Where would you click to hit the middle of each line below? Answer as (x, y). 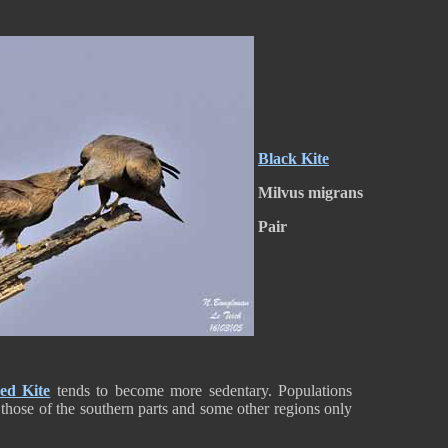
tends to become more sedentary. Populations (201, 390)
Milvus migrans (310, 192)
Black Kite (293, 158)
